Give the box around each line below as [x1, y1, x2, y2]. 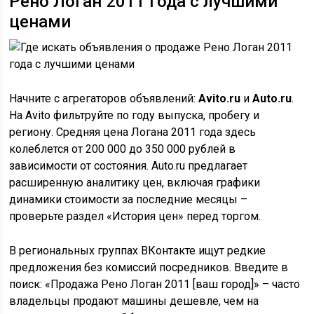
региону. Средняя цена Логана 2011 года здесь [9, 125, 257, 139]
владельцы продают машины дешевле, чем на [9, 294, 259, 308]
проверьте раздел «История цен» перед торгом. [9, 210, 261, 223]
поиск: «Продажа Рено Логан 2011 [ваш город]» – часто [9, 278, 301, 291]
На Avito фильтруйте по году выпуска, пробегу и [9, 109, 260, 122]
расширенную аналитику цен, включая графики [9, 176, 261, 189]
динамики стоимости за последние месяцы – [9, 193, 248, 206]
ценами [9, 12, 71, 32]
